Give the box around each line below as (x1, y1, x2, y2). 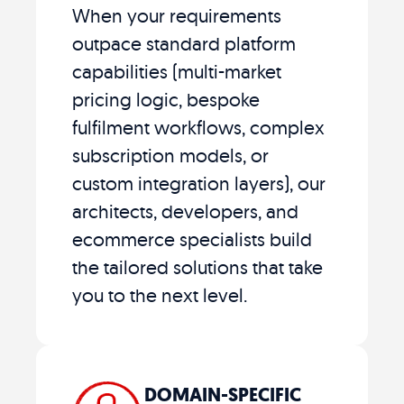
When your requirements (72, 3, 281, 27)
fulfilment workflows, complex (72, 115, 325, 139)
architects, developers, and (72, 198, 298, 223)
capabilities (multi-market (72, 59, 281, 83)
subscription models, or (72, 142, 269, 167)
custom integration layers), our (72, 170, 326, 195)
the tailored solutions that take (72, 254, 323, 279)
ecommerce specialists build (72, 226, 312, 251)
